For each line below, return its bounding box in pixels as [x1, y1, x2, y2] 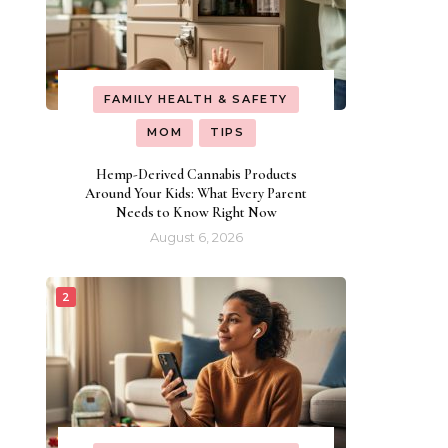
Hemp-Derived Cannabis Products [95, 165, 297, 183]
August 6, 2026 [149, 228, 243, 245]
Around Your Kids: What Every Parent [85, 184, 307, 202]
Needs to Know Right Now [115, 203, 277, 221]
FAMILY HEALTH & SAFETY [103, 91, 289, 106]
